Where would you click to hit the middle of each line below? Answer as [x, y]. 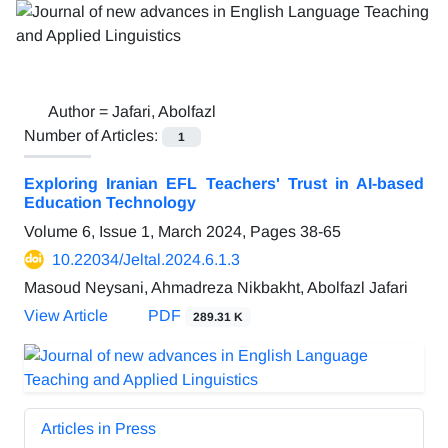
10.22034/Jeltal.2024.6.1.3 [146, 260]
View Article [66, 316]
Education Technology [110, 203]
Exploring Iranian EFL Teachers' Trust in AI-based [224, 184]
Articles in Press [98, 429]
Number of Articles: [93, 135]
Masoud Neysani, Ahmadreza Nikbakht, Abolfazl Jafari [216, 288]
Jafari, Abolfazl [164, 111]
